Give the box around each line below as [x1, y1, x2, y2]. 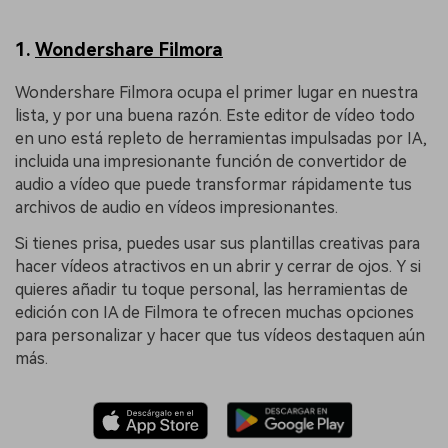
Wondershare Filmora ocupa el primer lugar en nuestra [15, 82, 418, 102]
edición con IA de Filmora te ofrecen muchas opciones [15, 302, 414, 322]
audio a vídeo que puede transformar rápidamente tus [15, 174, 412, 194]
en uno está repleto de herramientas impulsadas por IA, [15, 128, 427, 148]
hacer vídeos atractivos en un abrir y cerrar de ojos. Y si [15, 256, 421, 276]
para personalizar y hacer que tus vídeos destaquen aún [15, 325, 425, 345]
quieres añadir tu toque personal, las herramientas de [15, 279, 408, 299]
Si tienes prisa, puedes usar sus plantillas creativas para [15, 233, 420, 253]
